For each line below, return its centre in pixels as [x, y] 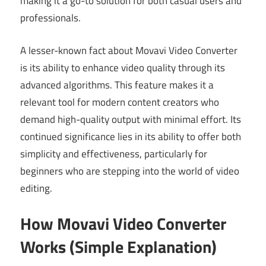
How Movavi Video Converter [123, 224]
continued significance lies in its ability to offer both [131, 136]
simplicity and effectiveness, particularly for [114, 153]
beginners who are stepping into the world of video [130, 171]
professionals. [50, 18]
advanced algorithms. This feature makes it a [117, 85]
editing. [36, 188]
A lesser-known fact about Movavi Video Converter [129, 50]
